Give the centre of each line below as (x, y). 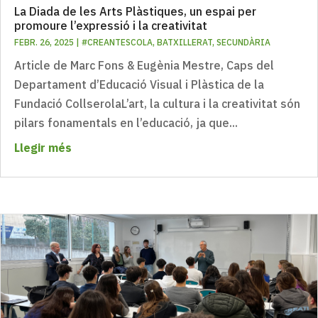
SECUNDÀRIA (243, 42)
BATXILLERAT (185, 42)
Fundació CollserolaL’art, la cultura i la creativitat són (157, 103)
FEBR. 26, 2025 (44, 42)
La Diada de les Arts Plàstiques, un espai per (135, 11)
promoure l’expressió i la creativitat (111, 25)
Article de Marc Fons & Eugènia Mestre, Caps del (144, 65)
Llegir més (43, 147)
